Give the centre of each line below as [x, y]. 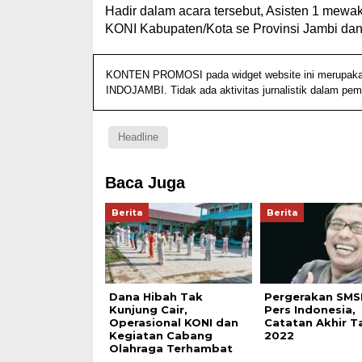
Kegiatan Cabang [160, 335]
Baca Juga [145, 182]
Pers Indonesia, [309, 309]
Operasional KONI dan [173, 322]
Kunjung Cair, [148, 309]
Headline [138, 137]
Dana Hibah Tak [156, 296]
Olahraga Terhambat [170, 348]
